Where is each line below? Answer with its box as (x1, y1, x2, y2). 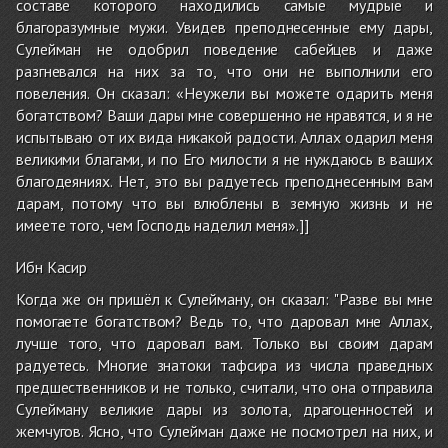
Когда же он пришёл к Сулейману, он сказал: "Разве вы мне (16, 289, 433, 310)
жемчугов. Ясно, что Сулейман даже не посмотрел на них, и (16, 421, 433, 442)
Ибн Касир (15, 257, 88, 278)
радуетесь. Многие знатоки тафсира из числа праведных (16, 355, 433, 376)
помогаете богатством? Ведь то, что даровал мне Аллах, (16, 311, 433, 332)
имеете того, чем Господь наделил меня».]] (16, 215, 309, 236)
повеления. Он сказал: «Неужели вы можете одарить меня (16, 83, 433, 104)
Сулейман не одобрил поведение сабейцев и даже (16, 39, 433, 60)
